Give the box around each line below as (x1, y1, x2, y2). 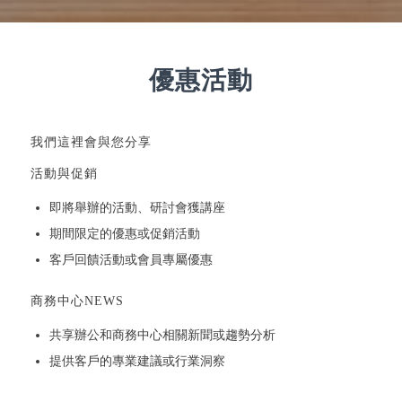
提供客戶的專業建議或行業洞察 (48, 354, 225, 368)
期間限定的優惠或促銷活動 (48, 226, 200, 240)
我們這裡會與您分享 (30, 135, 152, 149)
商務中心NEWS (30, 293, 124, 308)
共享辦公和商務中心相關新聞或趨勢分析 (48, 328, 275, 342)
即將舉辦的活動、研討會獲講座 (48, 200, 225, 214)
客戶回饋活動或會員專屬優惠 (48, 252, 213, 267)
